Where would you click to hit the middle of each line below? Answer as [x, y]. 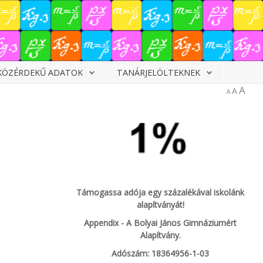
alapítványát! [160, 204]
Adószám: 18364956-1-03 [161, 253]
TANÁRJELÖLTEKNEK [159, 73]
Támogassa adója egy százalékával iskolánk [161, 192]
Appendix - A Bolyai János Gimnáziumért [161, 222]
